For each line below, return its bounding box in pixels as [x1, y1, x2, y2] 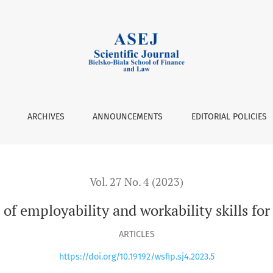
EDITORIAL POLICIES [191, 112, 268, 122]
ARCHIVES [27, 112, 65, 122]
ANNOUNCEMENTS [93, 112, 163, 122]
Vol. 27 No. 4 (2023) [90, 175, 183, 189]
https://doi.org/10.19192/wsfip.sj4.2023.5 [58, 252, 214, 263]
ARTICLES [118, 229, 155, 239]
